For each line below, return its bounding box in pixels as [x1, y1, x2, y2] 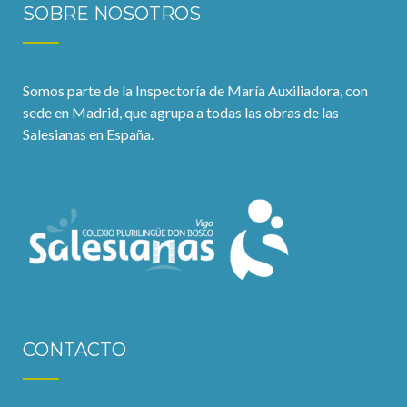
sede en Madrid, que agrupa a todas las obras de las [23, 104, 339, 121]
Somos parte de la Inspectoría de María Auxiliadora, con [23, 82, 368, 99]
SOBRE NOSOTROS [23, 3, 201, 25]
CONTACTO [23, 339, 126, 361]
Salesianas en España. [23, 125, 154, 143]
